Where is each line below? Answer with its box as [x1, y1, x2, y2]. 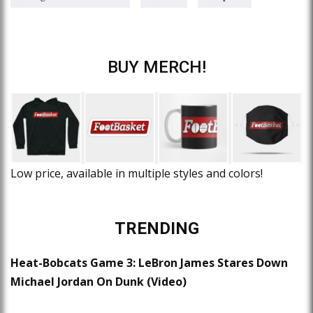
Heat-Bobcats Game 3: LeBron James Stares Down [10, 255, 288, 271]
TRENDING [114, 219, 199, 239]
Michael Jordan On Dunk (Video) [10, 274, 187, 290]
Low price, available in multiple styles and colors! [10, 166, 263, 182]
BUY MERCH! [107, 57, 206, 77]
